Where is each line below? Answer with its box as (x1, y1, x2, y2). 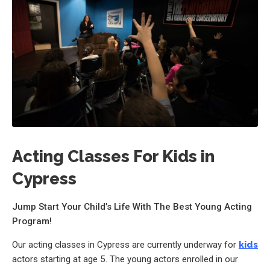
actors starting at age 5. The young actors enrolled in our (12, 253, 238, 265)
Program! (12, 215, 52, 227)
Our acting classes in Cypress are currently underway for (12, 239, 239, 250)
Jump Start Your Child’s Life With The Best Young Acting (12, 201, 252, 212)
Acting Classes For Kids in (12, 146, 215, 166)
